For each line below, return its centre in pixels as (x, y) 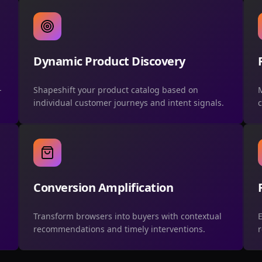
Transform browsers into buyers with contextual (127, 216)
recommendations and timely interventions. (119, 229)
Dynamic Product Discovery (109, 61)
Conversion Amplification (103, 187)
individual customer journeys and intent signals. (129, 102)
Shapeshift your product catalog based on (116, 89)
